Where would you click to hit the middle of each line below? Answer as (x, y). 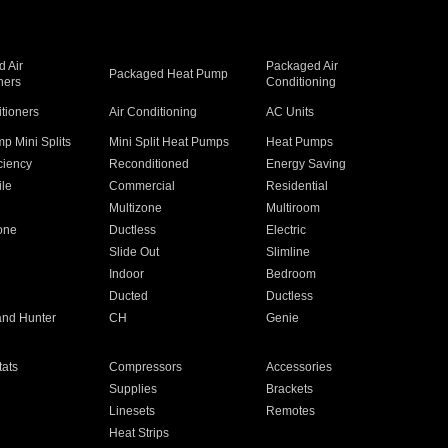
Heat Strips (138, 433)
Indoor (126, 274)
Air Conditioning (152, 112)
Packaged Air (302, 66)
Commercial (141, 186)
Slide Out (133, 252)
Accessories (299, 367)
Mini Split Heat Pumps (168, 142)
